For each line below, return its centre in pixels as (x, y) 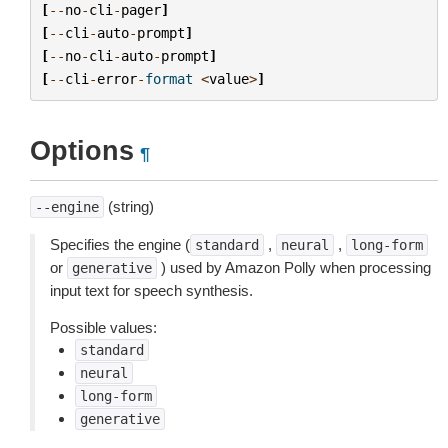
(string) (129, 206)
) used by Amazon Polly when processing (294, 267)
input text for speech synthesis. (151, 290)
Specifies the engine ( (120, 244)
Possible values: (103, 327)
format (168, 78)
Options (82, 151)
